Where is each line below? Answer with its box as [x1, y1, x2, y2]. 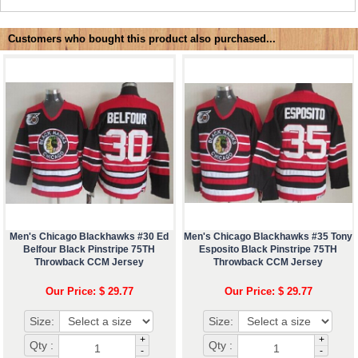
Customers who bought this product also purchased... [8, 33, 276, 46]
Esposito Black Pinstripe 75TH [199, 244, 338, 256]
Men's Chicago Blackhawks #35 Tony [184, 231, 353, 243]
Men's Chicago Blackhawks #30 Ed [10, 231, 169, 243]
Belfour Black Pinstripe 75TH [23, 244, 156, 256]
